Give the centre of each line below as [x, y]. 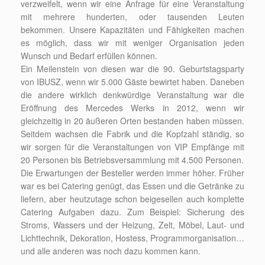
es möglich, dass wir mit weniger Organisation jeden [132, 42]
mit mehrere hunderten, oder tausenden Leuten [132, 16]
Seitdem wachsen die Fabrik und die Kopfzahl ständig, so [132, 133]
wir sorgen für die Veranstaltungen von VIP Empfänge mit [132, 146]
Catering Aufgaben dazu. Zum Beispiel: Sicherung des [132, 211]
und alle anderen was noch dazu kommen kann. [111, 251]
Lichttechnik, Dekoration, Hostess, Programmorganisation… [132, 237]
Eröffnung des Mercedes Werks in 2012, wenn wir [132, 107]
